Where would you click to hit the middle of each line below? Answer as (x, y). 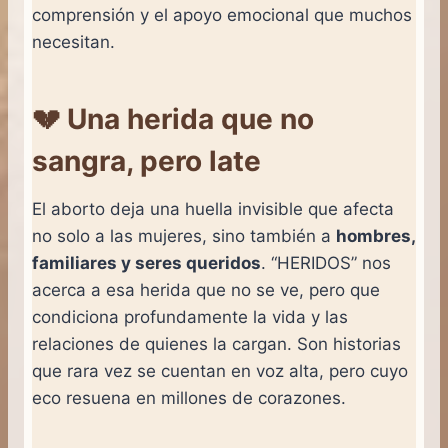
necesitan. (73, 42)
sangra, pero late (146, 161)
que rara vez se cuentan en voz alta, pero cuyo (220, 371)
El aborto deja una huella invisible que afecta (213, 209)
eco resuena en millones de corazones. (189, 398)
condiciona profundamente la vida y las (190, 317)
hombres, (375, 236)
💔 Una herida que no (173, 119)
